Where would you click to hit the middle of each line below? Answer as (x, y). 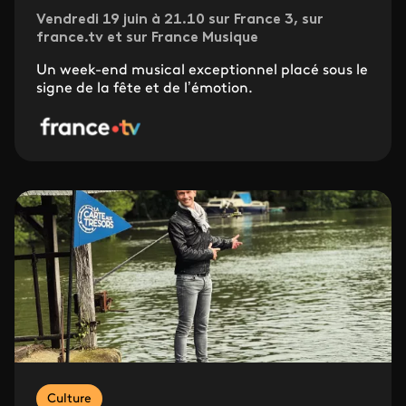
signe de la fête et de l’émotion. (145, 88)
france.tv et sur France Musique (147, 38)
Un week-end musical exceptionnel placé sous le (202, 70)
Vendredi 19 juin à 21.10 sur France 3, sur (180, 19)
